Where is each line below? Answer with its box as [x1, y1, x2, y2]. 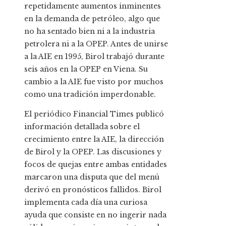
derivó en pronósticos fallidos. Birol [24, 185, 161, 195]
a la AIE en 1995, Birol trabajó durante [24, 52, 164, 62]
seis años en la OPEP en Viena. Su [24, 65, 148, 74]
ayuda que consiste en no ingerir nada [24, 210, 166, 220]
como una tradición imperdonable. [24, 90, 156, 99]
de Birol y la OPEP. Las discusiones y [24, 147, 161, 157]
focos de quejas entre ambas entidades [24, 160, 167, 169]
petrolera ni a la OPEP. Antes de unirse [24, 39, 168, 49]
